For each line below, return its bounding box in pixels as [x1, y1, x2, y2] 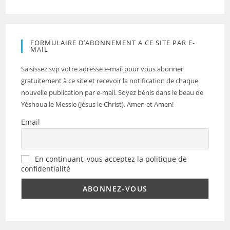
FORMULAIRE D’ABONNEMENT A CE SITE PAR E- [30, 37, 196, 47]
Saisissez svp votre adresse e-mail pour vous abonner [21, 64, 184, 73]
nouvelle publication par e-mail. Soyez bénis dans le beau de [21, 87, 204, 97]
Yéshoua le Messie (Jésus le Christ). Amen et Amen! [21, 99, 174, 109]
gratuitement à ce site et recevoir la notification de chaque [21, 75, 199, 85]
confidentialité [21, 164, 71, 174]
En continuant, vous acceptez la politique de [35, 154, 187, 164]
